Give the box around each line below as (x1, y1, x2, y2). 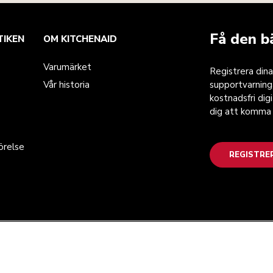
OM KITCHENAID (43, 33, 117, 46)
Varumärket (43, 61, 91, 74)
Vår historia (43, 79, 90, 91)
